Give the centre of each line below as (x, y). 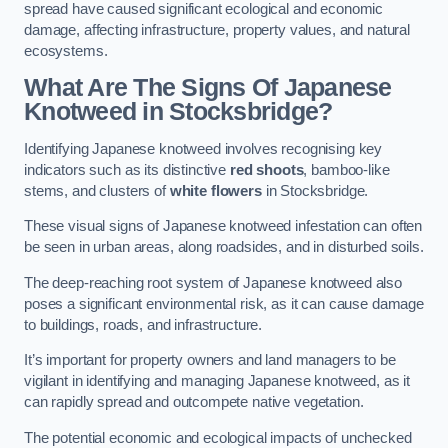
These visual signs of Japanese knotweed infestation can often (223, 226)
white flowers (215, 190)
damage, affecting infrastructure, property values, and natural (217, 29)
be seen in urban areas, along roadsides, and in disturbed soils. (224, 247)
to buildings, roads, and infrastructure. (143, 324)
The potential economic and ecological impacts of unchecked (218, 437)
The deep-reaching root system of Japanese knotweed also (213, 282)
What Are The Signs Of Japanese (208, 88)
